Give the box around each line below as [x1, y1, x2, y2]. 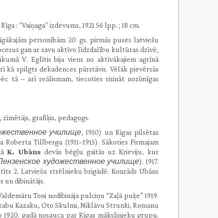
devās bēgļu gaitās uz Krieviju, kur [41, 147, 159, 156]
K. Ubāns [7, 147, 41, 156]
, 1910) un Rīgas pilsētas [81, 128, 159, 136]
